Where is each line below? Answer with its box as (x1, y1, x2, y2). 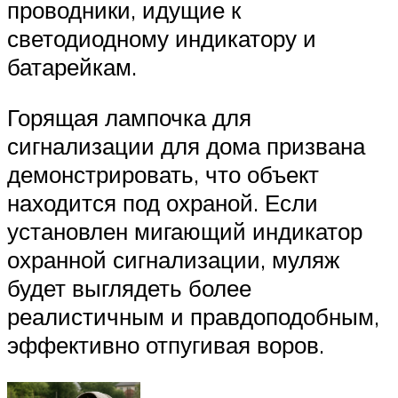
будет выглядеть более (7, 274, 251, 303)
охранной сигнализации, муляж (7, 245, 339, 275)
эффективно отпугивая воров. (7, 330, 324, 360)
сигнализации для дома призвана (7, 131, 365, 161)
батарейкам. (7, 52, 137, 81)
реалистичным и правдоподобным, (7, 302, 379, 331)
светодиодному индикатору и (7, 23, 316, 52)
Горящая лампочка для (7, 103, 251, 132)
